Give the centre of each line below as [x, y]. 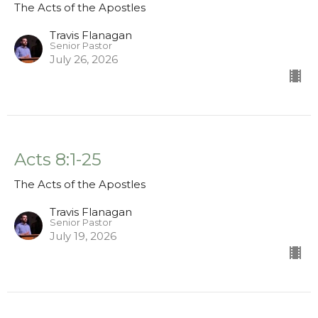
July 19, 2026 [83, 236]
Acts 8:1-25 [58, 160]
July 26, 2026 [84, 60]
